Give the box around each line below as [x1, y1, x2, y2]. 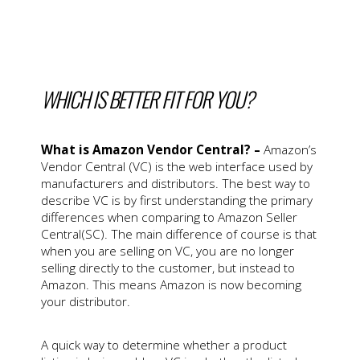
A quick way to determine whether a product [40, 337, 287, 354]
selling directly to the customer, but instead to [40, 260, 295, 277]
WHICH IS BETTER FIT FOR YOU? [40, 83, 253, 115]
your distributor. [40, 293, 130, 311]
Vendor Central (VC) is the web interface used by [40, 158, 313, 176]
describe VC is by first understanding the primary [40, 192, 313, 210]
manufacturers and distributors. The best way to [40, 175, 310, 193]
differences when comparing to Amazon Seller [40, 209, 297, 227]
